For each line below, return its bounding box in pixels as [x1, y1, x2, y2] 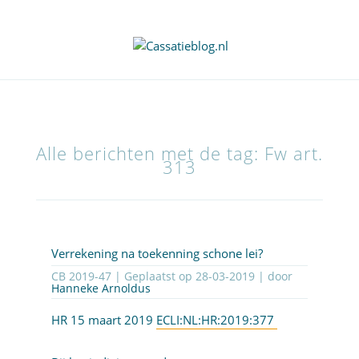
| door [254, 268, 292, 284]
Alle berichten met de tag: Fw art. [35, 141, 323, 167]
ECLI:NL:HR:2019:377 [155, 312, 277, 329]
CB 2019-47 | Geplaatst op [114, 268, 196, 284]
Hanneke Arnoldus [50, 280, 151, 296]
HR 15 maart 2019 [50, 312, 156, 329]
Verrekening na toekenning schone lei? [50, 245, 263, 262]
